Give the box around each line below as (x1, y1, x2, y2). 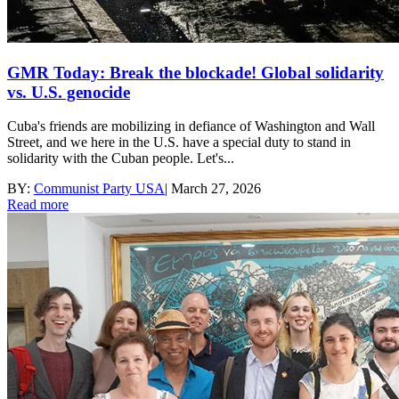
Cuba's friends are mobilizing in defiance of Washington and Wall (7, 118, 375, 134)
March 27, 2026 (171, 181, 261, 197)
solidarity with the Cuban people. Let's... (7, 151, 234, 167)
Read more (7, 197, 69, 213)
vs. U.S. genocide (7, 82, 130, 102)
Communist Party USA (34, 181, 165, 197)
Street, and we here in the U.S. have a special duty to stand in (7, 134, 351, 151)
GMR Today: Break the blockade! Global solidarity (7, 62, 384, 82)
